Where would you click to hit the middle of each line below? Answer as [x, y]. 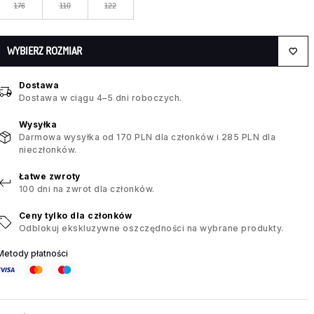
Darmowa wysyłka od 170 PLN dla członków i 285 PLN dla [147, 137]
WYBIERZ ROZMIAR [44, 51]
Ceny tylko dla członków [75, 216]
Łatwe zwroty [49, 177]
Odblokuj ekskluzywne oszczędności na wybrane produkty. [151, 228]
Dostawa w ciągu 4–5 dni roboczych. [100, 98]
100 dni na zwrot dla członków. [87, 189]
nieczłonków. [48, 150]
